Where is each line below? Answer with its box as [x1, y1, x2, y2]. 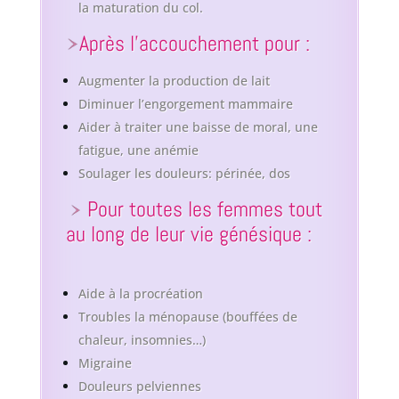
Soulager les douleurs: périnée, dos [77, 165, 290, 183]
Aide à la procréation [77, 285, 203, 303]
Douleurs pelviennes [77, 378, 201, 395]
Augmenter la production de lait [77, 72, 270, 90]
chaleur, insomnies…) [77, 331, 206, 349]
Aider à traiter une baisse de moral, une [77, 118, 318, 136]
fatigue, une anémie [77, 142, 199, 159]
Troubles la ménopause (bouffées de [77, 308, 297, 326]
